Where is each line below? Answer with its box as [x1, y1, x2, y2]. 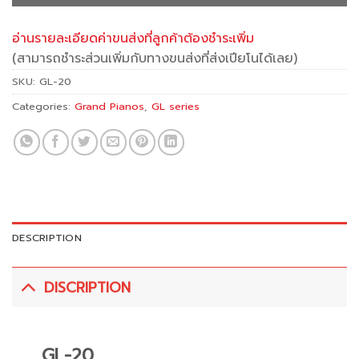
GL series [151, 99, 200, 115]
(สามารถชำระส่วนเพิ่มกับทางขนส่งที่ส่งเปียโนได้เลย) [12, 49, 297, 69]
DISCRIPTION [44, 276, 131, 298]
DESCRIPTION [12, 230, 82, 246]
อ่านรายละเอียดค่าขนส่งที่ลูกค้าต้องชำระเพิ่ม [12, 29, 254, 49]
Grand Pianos [75, 99, 144, 115]
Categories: [12, 99, 75, 115]
